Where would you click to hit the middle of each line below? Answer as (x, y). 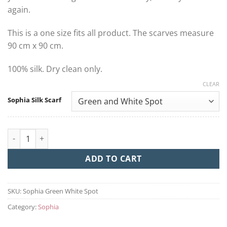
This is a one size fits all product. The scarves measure (111, 33)
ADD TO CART (113, 158)
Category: (23, 207)
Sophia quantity (35, 134)
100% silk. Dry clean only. (55, 69)
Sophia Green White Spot (61, 191)
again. (19, 10)
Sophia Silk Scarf (34, 100)
